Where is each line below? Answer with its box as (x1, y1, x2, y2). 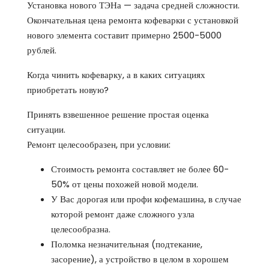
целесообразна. (51, 223, 110, 236)
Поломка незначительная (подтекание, (51, 238, 202, 251)
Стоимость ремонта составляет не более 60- (51, 163, 229, 176)
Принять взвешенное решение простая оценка (27, 108, 209, 121)
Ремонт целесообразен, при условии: (27, 138, 171, 151)
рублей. (27, 44, 56, 57)
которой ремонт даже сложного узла (51, 208, 195, 221)
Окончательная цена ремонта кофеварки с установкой (27, 14, 238, 27)
